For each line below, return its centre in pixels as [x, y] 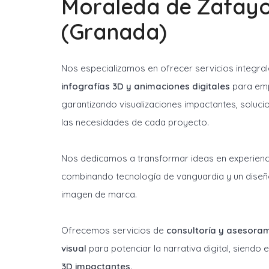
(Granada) [114, 32]
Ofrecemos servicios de [114, 230]
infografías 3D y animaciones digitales [146, 86]
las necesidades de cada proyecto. [135, 122]
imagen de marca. [99, 194]
